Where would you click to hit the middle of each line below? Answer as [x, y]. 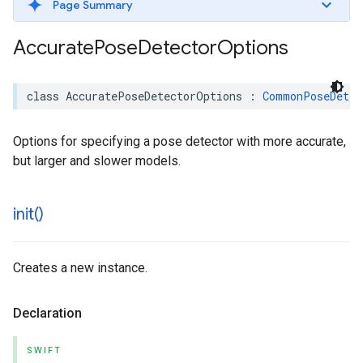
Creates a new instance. [80, 268]
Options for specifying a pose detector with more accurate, [179, 141]
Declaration [47, 313]
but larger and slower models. [97, 161]
